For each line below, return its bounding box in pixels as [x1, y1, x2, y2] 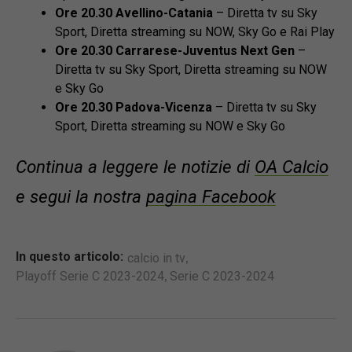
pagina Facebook [146, 186, 276, 207]
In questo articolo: [16, 249, 123, 265]
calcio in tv [127, 251, 185, 266]
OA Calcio [255, 156, 328, 178]
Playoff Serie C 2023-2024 [16, 269, 164, 284]
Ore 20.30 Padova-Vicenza [55, 100, 212, 115]
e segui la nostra [16, 186, 146, 207]
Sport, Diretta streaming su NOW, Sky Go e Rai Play [55, 24, 335, 40]
